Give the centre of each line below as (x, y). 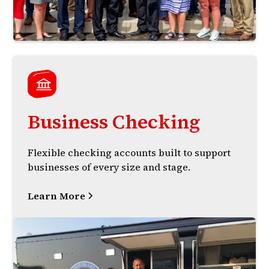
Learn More (57, 196)
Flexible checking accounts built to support (129, 153)
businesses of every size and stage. (109, 167)
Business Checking (114, 122)
